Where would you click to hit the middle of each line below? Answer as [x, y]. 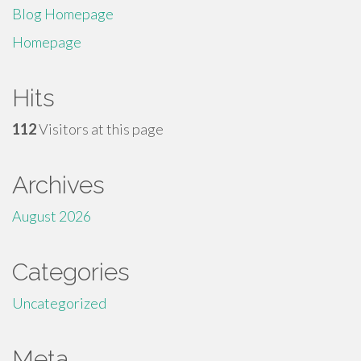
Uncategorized [59, 303]
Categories [71, 272]
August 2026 [52, 216]
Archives [58, 185]
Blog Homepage [63, 14]
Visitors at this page [100, 129]
